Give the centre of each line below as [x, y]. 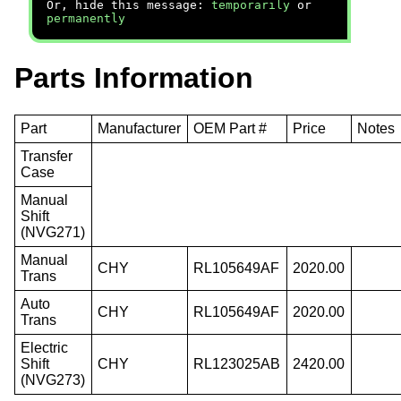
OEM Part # [230, 128]
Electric [45, 347]
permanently [86, 18]
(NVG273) [53, 380]
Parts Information [134, 78]
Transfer [47, 156]
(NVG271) [53, 232]
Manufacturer [140, 128]
